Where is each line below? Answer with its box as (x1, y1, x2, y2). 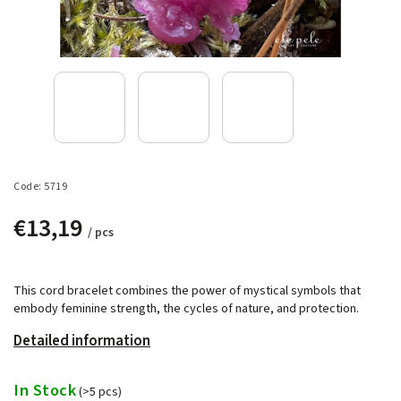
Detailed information (13, 329, 150, 352)
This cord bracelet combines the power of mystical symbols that (13, 281, 361, 300)
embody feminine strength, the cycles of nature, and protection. (13, 299, 359, 318)
